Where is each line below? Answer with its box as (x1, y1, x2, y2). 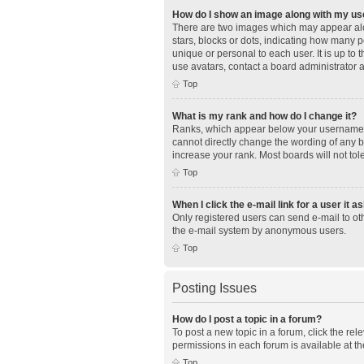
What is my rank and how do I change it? (172, 110, 357, 122)
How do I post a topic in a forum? (172, 313, 322, 325)
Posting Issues (172, 280, 257, 295)
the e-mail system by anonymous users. (172, 224, 346, 236)
